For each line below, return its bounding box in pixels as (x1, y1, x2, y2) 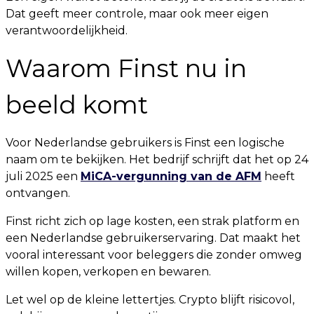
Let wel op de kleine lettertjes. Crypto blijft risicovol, (6, 293, 294, 306)
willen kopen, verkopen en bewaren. (6, 265, 211, 278)
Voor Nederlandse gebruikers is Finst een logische (6, 136, 285, 149)
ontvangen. (6, 186, 70, 200)
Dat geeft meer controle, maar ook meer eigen (6, 7, 268, 20)
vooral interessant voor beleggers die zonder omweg (6, 248, 302, 261)
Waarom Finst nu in (6, 53, 247, 83)
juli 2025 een (6, 170, 81, 183)
